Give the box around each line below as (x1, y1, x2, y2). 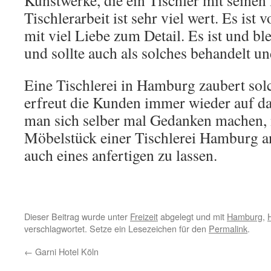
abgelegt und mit (158, 210, 227, 223)
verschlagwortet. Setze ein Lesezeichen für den (24, 222, 209, 235)
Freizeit (130, 210, 158, 223)
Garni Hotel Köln (33, 245, 99, 258)
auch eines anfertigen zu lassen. (24, 145, 217, 165)
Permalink (209, 222, 247, 235)
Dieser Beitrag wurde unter (24, 210, 130, 223)
